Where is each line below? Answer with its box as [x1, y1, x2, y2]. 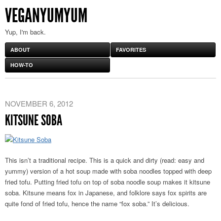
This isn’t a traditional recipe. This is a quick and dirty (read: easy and [5, 155, 204, 165]
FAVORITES [116, 46, 146, 53]
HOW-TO [10, 61, 33, 69]
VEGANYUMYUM [5, 4, 87, 27]
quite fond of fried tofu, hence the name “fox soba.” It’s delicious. [5, 199, 189, 208]
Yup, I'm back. [5, 27, 46, 37]
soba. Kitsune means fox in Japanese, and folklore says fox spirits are [5, 188, 207, 197]
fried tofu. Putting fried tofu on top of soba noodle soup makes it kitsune [5, 177, 210, 186]
